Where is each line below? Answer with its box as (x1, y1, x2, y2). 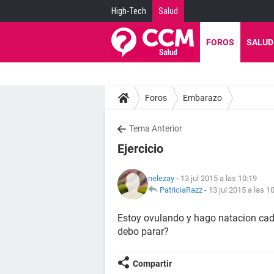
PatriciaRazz (160, 185, 202, 194)
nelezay (148, 174, 174, 183)
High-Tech (111, 6, 146, 16)
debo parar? (117, 226, 169, 237)
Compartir (133, 259, 172, 268)
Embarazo (183, 92, 222, 103)
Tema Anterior (129, 124, 182, 133)
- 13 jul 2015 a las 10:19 (174, 174, 257, 183)
